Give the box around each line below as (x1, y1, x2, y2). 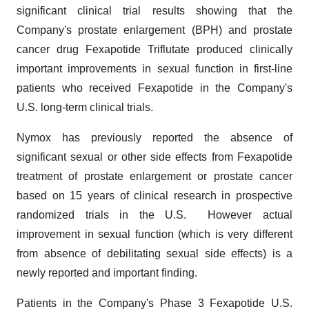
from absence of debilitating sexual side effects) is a (17, 248, 292, 259)
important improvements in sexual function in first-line (17, 63, 292, 74)
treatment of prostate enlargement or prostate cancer (17, 170, 292, 182)
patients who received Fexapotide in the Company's (17, 82, 292, 94)
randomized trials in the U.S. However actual (17, 209, 292, 221)
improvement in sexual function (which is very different (17, 228, 292, 240)
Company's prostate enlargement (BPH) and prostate (17, 24, 292, 36)
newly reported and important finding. (17, 267, 197, 279)
